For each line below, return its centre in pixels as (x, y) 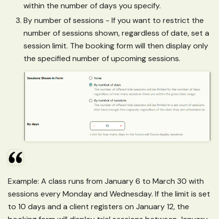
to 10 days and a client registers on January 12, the (99, 207)
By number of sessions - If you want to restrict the (114, 20)
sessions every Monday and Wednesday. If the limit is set (109, 194)
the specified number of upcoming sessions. (102, 58)
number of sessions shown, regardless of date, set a (116, 33)
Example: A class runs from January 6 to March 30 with (106, 181)
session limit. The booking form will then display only (116, 45)
